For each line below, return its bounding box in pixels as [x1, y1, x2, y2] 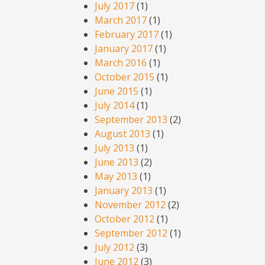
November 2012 [95, 198, 166, 212]
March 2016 [95, 56, 147, 70]
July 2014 [95, 99, 134, 112]
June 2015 [95, 85, 138, 98]
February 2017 [95, 28, 159, 41]
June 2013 [95, 156, 138, 169]
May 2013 [95, 170, 137, 183]
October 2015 [95, 70, 154, 84]
